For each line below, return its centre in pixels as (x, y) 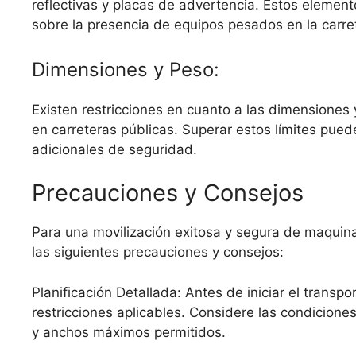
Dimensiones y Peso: (126, 69)
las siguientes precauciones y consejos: (158, 252)
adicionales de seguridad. (114, 149)
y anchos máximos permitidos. (129, 332)
